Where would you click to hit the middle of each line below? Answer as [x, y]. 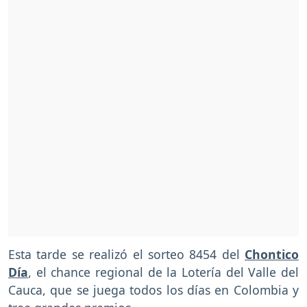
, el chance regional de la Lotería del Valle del [163, 272]
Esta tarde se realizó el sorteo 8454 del [126, 255]
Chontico [272, 255]
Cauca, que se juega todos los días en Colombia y [153, 290]
